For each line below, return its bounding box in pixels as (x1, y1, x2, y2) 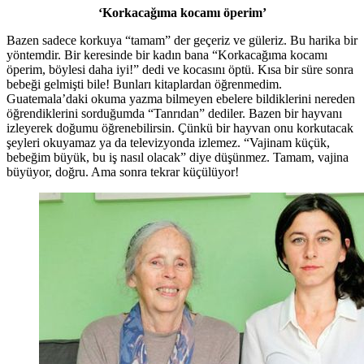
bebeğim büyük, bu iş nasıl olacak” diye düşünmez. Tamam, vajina (6, 149, 349, 164)
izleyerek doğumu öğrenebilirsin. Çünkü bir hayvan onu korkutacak (6, 120, 353, 135)
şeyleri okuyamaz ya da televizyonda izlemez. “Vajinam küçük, (6, 135, 330, 149)
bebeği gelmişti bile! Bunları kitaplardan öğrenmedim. (6, 76, 282, 91)
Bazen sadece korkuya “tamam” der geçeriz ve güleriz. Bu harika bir (6, 32, 357, 47)
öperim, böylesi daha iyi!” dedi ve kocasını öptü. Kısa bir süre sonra (6, 62, 353, 76)
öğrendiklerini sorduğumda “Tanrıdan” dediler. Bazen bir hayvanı (6, 106, 342, 120)
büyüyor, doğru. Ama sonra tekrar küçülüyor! (6, 164, 239, 179)
